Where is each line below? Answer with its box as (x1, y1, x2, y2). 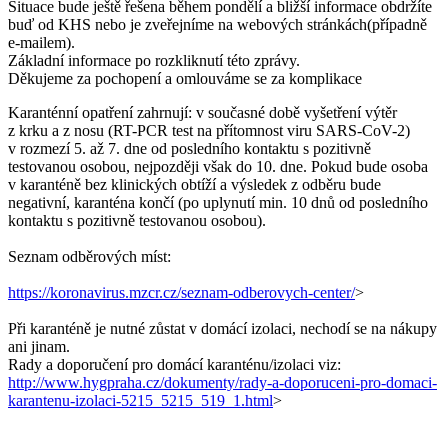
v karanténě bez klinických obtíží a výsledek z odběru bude (8, 175, 381, 193)
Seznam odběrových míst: (8, 247, 171, 265)
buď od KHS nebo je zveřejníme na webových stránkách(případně (8, 15, 427, 33)
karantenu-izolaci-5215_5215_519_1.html (8, 391, 273, 409)
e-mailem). (8, 33, 75, 51)
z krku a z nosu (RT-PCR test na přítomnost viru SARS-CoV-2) (8, 121, 410, 139)
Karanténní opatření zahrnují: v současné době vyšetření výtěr (8, 103, 397, 121)
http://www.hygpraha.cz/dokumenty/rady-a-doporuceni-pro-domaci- (8, 373, 437, 391)
